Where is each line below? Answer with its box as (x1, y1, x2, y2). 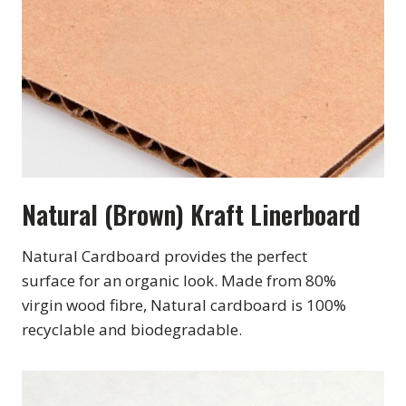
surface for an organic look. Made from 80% (22, 269, 336, 291)
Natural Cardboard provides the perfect (22, 245, 307, 266)
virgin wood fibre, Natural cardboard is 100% (22, 294, 346, 315)
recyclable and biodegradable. (22, 318, 242, 340)
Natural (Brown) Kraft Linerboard (22, 195, 361, 233)
